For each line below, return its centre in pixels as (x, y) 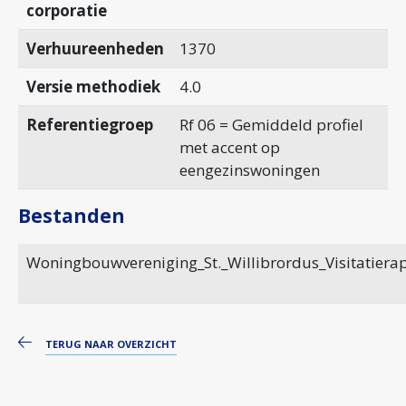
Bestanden (72, 215)
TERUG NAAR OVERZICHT (111, 343)
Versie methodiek (93, 86)
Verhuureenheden (95, 48)
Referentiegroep (89, 124)
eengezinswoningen (249, 169)
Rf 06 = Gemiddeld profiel (271, 124)
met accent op (229, 147)
